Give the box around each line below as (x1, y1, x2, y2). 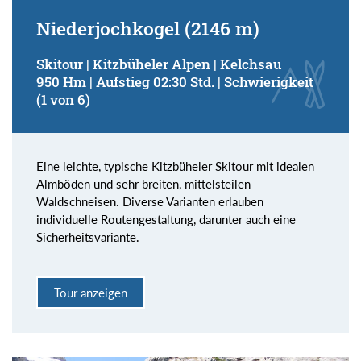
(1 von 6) (36, 91, 90, 109)
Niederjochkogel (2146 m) (36, 16, 259, 41)
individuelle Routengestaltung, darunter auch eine (36, 212, 296, 227)
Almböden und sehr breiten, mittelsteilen (36, 176, 251, 192)
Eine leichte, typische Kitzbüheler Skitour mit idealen (36, 159, 314, 174)
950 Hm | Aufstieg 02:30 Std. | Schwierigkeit (36, 73, 313, 91)
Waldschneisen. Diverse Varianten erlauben (36, 194, 263, 210)
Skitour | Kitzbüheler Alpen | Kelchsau (36, 56, 281, 73)
